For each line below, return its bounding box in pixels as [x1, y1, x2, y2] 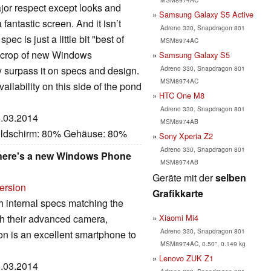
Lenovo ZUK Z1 [159, 252, 214, 264]
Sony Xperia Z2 [159, 129, 213, 142]
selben [215, 170, 246, 184]
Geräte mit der [152, 170, 215, 184]
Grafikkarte [152, 186, 203, 200]
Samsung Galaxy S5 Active [159, 8, 253, 20]
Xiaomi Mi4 [159, 211, 198, 223]
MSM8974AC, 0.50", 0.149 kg [160, 238, 246, 248]
